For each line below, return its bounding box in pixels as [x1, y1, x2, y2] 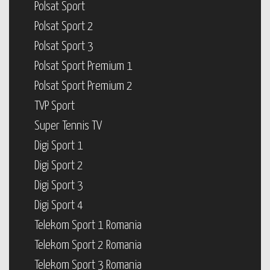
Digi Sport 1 [34, 140, 83, 152]
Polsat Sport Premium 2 [34, 80, 133, 92]
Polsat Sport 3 [34, 40, 93, 52]
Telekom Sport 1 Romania [34, 219, 142, 231]
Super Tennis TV [34, 120, 102, 132]
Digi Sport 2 [34, 160, 83, 172]
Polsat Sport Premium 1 [34, 60, 133, 72]
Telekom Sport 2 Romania [34, 239, 142, 251]
